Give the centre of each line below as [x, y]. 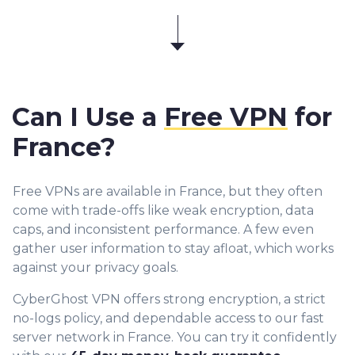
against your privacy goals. [95, 268]
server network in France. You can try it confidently [175, 338]
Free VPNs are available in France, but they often [168, 192]
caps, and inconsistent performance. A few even [163, 230]
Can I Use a [88, 117]
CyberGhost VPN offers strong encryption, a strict [169, 300]
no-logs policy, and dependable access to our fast [168, 319]
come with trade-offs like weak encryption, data [163, 211]
